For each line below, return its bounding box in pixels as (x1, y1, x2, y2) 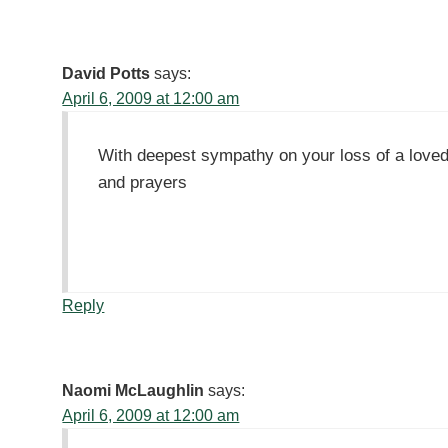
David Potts (62, 65, 151, 83)
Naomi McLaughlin (62, 382, 205, 400)
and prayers (98, 172, 188, 193)
